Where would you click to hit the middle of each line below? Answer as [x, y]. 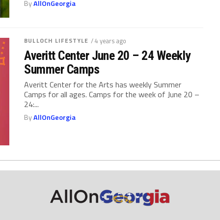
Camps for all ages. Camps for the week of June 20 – [112, 94]
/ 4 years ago [109, 41]
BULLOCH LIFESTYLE [56, 40]
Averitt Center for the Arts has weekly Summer [103, 84]
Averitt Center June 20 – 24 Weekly [107, 55]
